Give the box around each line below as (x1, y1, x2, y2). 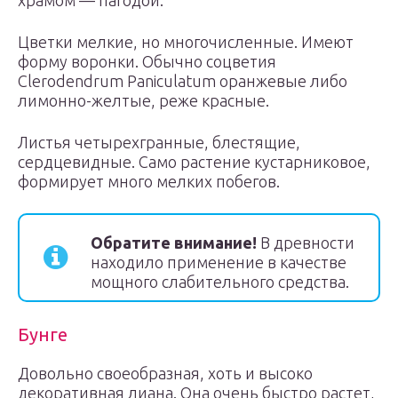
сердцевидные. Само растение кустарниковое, (18, 153, 370, 171)
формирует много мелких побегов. (18, 172, 280, 190)
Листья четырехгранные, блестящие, (18, 133, 300, 151)
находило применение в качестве (91, 253, 346, 271)
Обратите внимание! (91, 234, 257, 251)
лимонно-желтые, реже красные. (18, 92, 269, 109)
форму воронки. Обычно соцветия (18, 52, 276, 70)
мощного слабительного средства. (91, 273, 349, 291)
